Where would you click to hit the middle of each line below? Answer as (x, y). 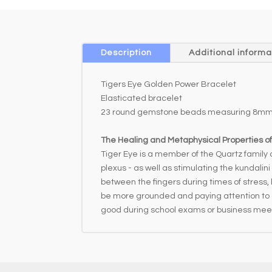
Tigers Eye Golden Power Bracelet (169, 84)
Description (127, 53)
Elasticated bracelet (142, 98)
